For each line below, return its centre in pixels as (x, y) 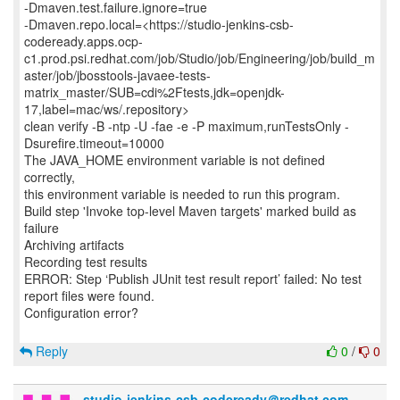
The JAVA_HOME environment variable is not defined (175, 160)
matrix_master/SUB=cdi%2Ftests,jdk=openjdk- (154, 92)
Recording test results (86, 262)
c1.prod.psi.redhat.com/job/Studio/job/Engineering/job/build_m (200, 58)
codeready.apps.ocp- (83, 41)
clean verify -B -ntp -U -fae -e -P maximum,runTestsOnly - (187, 126)
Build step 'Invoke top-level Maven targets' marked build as (190, 211)
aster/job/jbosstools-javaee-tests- (117, 75)
